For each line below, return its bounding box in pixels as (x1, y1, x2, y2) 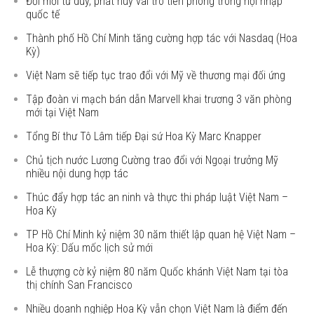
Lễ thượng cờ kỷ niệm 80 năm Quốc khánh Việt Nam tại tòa (26, 265, 289, 278)
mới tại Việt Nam (26, 106, 100, 119)
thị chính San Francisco (26, 278, 133, 292)
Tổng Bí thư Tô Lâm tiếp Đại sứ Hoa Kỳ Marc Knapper (26, 130, 262, 143)
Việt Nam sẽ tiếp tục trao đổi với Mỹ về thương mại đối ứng (26, 69, 286, 82)
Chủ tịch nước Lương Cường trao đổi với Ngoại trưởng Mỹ (26, 153, 279, 167)
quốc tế (26, 8, 60, 21)
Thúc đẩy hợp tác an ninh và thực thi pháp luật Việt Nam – (26, 191, 289, 204)
